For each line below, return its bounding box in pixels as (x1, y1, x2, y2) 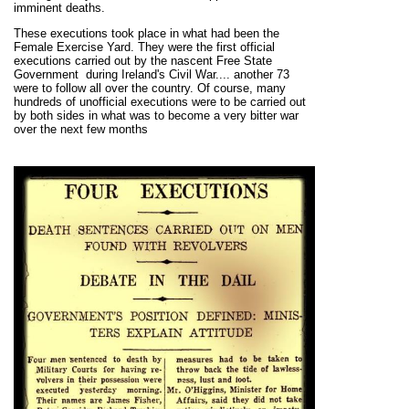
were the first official (164, 40, 275, 54)
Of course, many (197, 81, 286, 95)
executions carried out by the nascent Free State (14, 54, 272, 68)
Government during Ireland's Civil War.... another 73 (14, 68, 289, 81)
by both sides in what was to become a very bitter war (14, 109, 299, 122)
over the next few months (14, 122, 148, 136)
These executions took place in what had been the (14, 26, 279, 40)
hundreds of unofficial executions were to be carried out (14, 95, 306, 109)
